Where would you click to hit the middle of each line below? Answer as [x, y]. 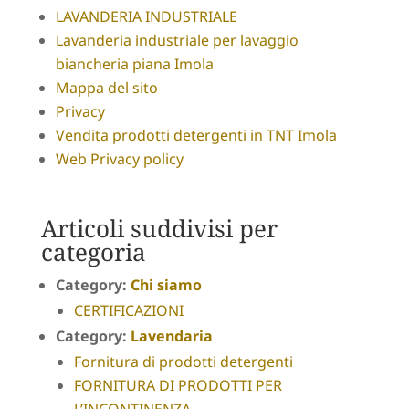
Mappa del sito [106, 87]
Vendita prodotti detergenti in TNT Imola [196, 135]
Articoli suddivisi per [159, 228]
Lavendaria [171, 336]
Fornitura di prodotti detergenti [183, 361]
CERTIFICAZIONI [128, 310]
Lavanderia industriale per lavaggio [177, 40]
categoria [93, 252]
